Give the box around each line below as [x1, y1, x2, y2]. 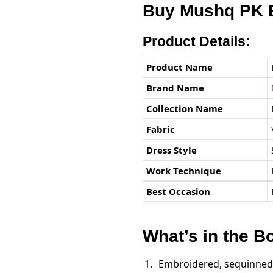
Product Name [146, 60, 213, 73]
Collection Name [146, 102, 223, 115]
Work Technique [146, 164, 221, 177]
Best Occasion [146, 185, 210, 197]
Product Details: [142, 33, 250, 49]
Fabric [146, 122, 175, 135]
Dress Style [146, 143, 197, 156]
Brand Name [146, 81, 204, 94]
